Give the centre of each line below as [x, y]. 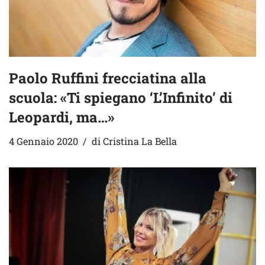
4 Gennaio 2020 [43, 141]
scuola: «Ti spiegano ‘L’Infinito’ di [121, 97]
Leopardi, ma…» [62, 117]
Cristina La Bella [140, 141]
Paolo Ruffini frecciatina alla [108, 78]
